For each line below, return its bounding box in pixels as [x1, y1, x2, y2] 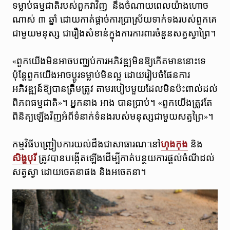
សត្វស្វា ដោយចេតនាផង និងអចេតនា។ [12, 165, 146, 180]
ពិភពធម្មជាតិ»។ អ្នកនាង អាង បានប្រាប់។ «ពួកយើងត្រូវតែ [12, 95, 213, 110]
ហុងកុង [160, 138, 188, 152]
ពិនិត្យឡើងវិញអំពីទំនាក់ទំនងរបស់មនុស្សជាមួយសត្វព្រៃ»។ [12, 109, 216, 124]
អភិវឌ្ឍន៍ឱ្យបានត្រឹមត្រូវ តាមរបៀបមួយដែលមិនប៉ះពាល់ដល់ [12, 82, 218, 96]
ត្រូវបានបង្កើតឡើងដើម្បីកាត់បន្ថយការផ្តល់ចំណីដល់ [38, 151, 215, 166]
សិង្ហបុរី [12, 151, 39, 166]
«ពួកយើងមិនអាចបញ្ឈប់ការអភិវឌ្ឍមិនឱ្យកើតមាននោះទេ [12, 54, 206, 68]
